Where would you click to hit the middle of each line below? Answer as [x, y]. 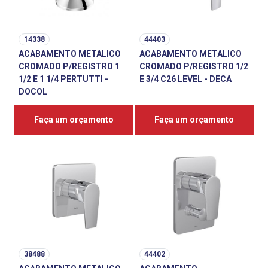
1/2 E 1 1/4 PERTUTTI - [64, 79]
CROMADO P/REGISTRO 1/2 [194, 67]
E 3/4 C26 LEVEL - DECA [185, 79]
